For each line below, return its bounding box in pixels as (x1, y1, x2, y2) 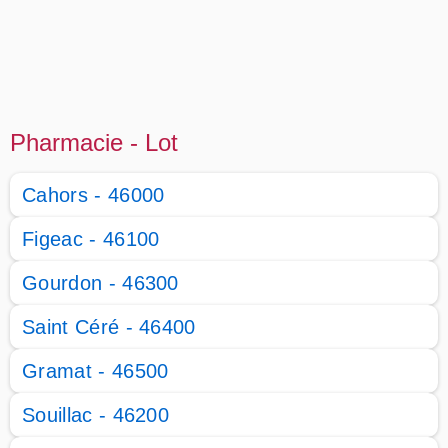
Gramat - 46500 (22, 360, 169, 382)
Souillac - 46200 (22, 404, 170, 426)
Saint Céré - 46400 (22, 316, 196, 338)
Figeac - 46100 (22, 228, 160, 250)
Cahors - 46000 (22, 184, 165, 206)
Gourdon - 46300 (22, 272, 179, 294)
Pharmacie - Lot (10, 129, 178, 156)
